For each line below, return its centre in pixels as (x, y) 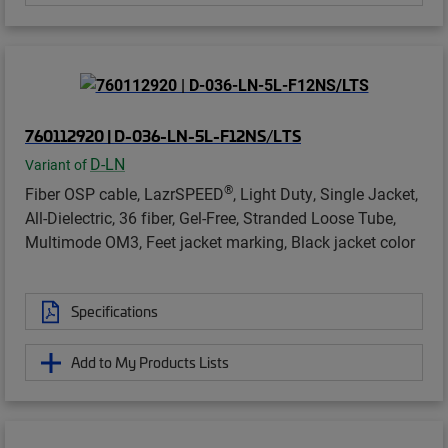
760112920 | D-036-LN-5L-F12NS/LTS (163, 135)
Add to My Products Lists (150, 362)
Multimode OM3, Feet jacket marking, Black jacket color (220, 242)
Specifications (114, 311)
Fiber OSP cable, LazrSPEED (124, 194)
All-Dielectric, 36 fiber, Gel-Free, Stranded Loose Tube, (210, 218)
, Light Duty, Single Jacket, (325, 194)
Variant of (57, 165)
